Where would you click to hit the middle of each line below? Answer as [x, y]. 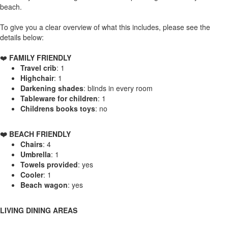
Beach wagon [44, 184]
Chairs [32, 144]
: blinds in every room [118, 88]
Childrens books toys [58, 108]
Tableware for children [59, 98]
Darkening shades [52, 88]
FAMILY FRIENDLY [39, 57]
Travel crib [38, 67]
